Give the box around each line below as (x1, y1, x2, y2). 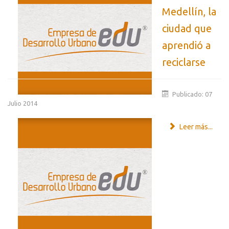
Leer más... (177, 123, 213, 131)
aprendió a (162, 39, 211, 52)
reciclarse (162, 56, 205, 68)
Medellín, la (162, 6, 216, 18)
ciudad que (162, 22, 212, 35)
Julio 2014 (8, 100, 37, 107)
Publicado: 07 (172, 90, 213, 98)
